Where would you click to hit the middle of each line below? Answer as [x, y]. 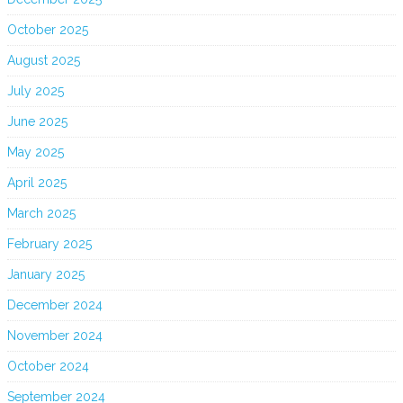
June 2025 [37, 121]
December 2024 [55, 304]
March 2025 [41, 213]
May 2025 [36, 152]
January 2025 [46, 274]
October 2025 [48, 29]
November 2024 [55, 335]
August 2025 [44, 60]
